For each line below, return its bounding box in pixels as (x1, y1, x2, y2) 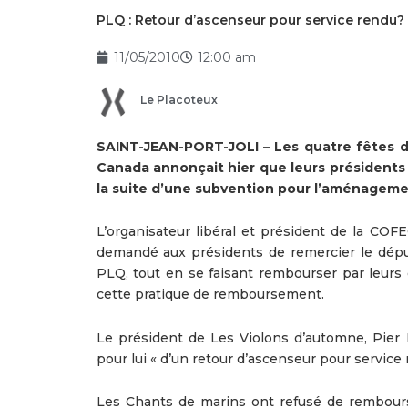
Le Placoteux (139, 93, 218, 107)
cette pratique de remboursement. (96, 286, 324, 303)
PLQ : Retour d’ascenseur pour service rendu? (96, 11, 404, 28)
